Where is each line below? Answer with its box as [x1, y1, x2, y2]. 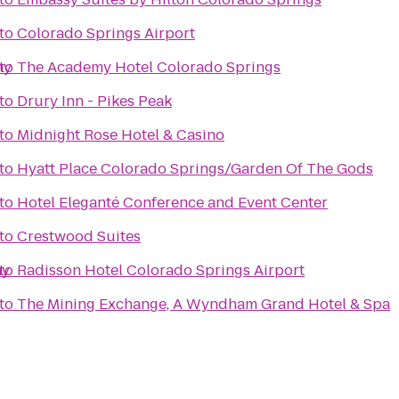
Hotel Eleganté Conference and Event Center [17, 192, 328, 213]
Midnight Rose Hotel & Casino [17, 125, 224, 145]
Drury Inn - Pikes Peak [17, 91, 172, 111]
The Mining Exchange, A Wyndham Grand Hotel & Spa [17, 294, 390, 314]
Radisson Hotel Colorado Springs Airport [17, 260, 305, 281]
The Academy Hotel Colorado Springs [17, 57, 281, 77]
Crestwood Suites [17, 226, 141, 247]
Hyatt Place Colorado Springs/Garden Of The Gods [17, 159, 373, 179]
